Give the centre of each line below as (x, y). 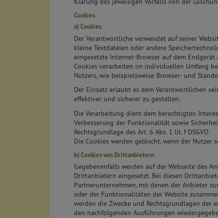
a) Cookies (88, 27)
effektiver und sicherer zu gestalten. (127, 99)
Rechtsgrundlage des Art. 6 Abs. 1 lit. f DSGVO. (142, 132)
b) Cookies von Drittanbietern (114, 155)
